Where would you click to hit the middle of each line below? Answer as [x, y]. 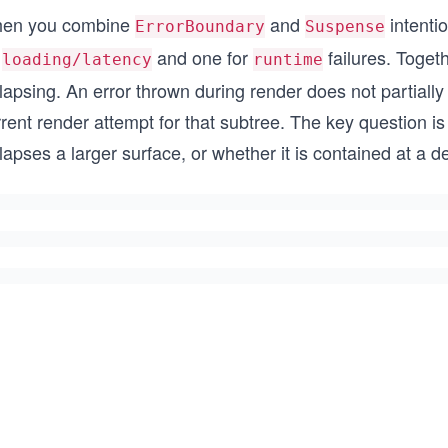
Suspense [345, 26]
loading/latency [77, 59]
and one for [202, 57]
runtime [288, 59]
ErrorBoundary [200, 26]
